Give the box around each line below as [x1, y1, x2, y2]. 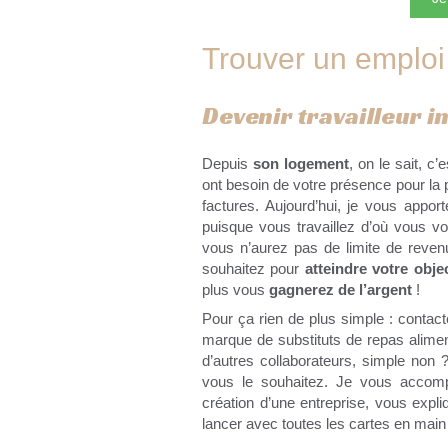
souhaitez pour [202, 259, 305, 277]
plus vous [202, 280, 269, 298]
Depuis [202, 154, 254, 172]
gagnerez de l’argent [269, 280, 412, 298]
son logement [253, 154, 350, 172]
